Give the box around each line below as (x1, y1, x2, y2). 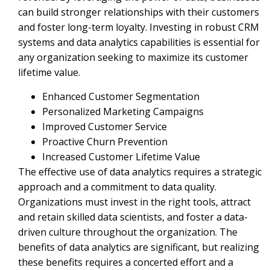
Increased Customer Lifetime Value (42, 149, 200, 163)
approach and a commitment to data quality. (18, 180, 216, 193)
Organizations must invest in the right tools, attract (18, 195, 251, 209)
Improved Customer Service (42, 119, 167, 133)
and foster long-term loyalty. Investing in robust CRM (18, 20, 259, 34)
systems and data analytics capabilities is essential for (18, 36, 260, 49)
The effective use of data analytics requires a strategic (18, 165, 262, 178)
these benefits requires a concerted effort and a (18, 255, 233, 269)
